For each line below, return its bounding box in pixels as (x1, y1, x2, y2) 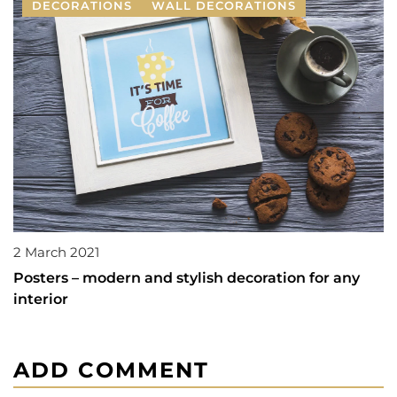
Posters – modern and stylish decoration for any (13, 269, 360, 287)
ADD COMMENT (13, 357, 209, 384)
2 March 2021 (13, 244, 99, 261)
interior (13, 291, 68, 308)
